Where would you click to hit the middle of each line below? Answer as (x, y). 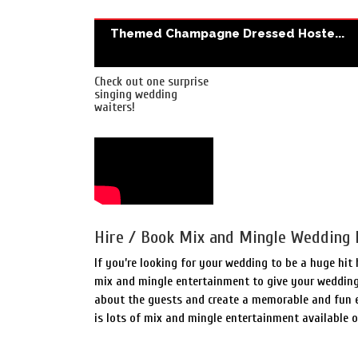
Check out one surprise (151, 82)
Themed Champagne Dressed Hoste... (227, 34)
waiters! (115, 107)
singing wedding (136, 94)
